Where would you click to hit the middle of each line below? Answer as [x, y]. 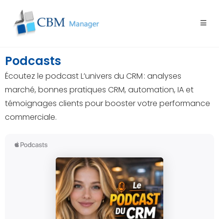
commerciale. [31, 117]
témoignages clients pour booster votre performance [108, 103]
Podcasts [33, 61]
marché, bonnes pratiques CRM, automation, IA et [99, 90]
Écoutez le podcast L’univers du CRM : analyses [93, 76]
